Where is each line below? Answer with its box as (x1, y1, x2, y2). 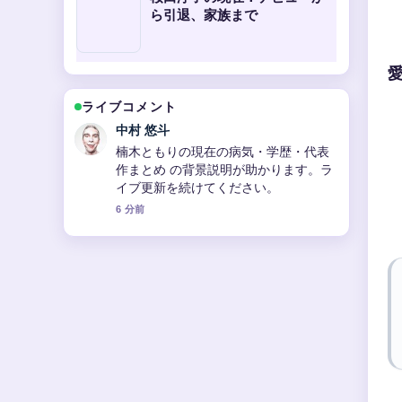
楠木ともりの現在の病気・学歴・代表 (116, 144, 329, 159)
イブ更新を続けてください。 (116, 180, 279, 195)
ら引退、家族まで (150, 7, 258, 22)
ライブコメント (82, 100, 177, 114)
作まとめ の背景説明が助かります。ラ (116, 162, 333, 177)
